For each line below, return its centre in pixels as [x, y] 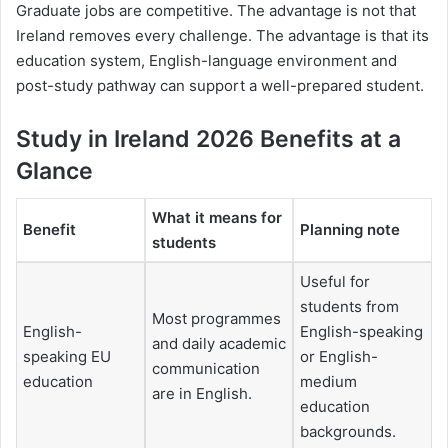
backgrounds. [348, 432]
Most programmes [216, 319]
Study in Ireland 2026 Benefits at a [208, 138]
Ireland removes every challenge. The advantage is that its [222, 35]
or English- [339, 357]
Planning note [350, 230]
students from [349, 307]
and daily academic [219, 344]
